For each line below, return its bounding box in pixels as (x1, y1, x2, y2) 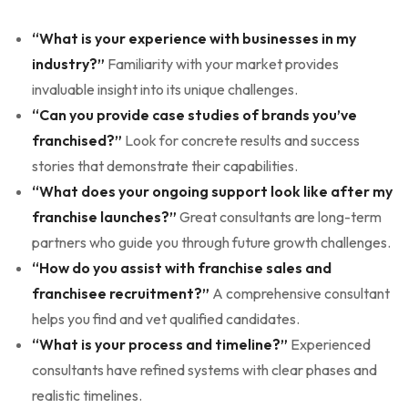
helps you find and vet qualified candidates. (32, 310, 300, 329)
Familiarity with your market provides (105, 55, 339, 74)
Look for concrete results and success (122, 131, 360, 150)
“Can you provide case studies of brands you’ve (32, 106, 357, 125)
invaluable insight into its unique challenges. (32, 80, 298, 99)
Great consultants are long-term (177, 208, 382, 227)
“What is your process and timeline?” (32, 335, 288, 354)
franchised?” (32, 131, 122, 150)
